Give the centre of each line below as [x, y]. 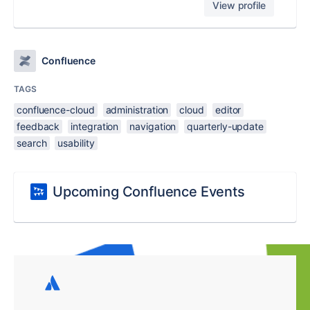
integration [95, 127]
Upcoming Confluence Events [149, 192]
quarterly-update [225, 127]
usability [76, 143]
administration [137, 110]
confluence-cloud [56, 110]
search [32, 143]
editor [228, 110]
